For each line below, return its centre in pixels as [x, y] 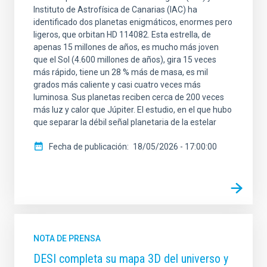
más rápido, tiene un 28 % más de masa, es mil [121, 72]
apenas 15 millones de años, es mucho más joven [126, 47]
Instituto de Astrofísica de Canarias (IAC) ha [115, 9]
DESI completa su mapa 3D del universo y [131, 258]
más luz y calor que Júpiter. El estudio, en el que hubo [133, 109]
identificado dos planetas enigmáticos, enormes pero [133, 22]
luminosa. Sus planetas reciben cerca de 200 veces [129, 97]
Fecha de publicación [88, 146]
